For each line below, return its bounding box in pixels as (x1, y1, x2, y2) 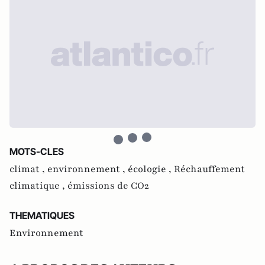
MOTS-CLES (9, 146, 64, 157)
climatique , (9, 179, 67, 192)
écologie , (128, 163, 174, 176)
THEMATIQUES (9, 209, 75, 221)
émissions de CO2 (67, 179, 149, 192)
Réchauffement (174, 163, 245, 176)
